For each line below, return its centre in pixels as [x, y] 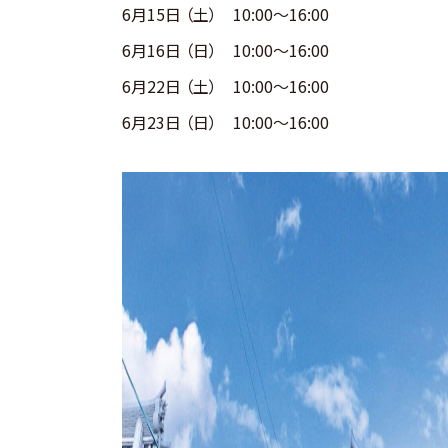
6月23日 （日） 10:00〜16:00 [225, 121]
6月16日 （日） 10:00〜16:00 [225, 49]
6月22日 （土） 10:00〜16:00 [225, 85]
